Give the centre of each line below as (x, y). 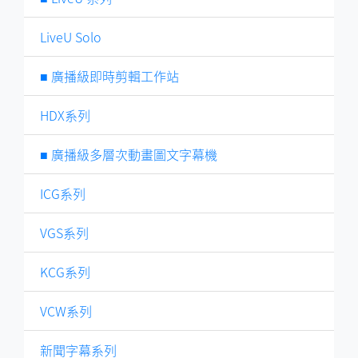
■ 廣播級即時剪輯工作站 (109, 76)
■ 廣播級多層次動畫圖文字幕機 (129, 154)
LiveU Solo (71, 36)
